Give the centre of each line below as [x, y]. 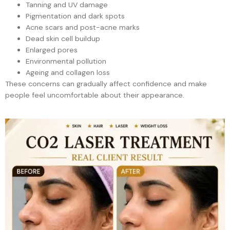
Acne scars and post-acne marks [83, 27]
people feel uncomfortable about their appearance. [95, 95]
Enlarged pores [52, 50]
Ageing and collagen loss [68, 73]
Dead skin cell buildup [63, 39]
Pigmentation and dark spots [75, 16]
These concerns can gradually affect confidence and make [106, 84]
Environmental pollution [66, 61]
